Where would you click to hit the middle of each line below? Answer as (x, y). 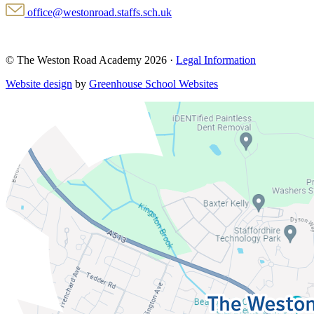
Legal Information (216, 60)
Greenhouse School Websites (153, 83)
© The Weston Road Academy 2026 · (91, 60)
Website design (39, 83)
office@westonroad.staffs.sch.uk (100, 12)
